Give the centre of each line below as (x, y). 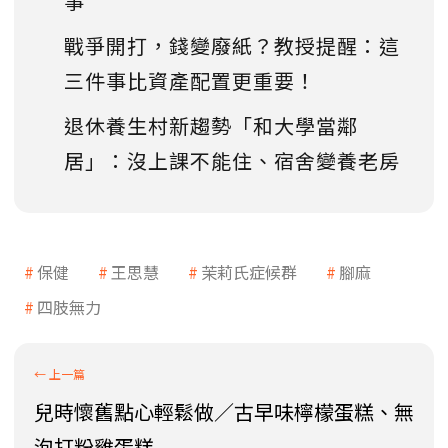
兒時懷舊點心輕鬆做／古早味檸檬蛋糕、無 (224, 411)
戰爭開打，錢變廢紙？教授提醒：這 (232, 45)
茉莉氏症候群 (249, 271)
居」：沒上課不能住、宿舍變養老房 (232, 160)
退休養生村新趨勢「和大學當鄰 (211, 125)
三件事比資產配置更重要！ (190, 80)
